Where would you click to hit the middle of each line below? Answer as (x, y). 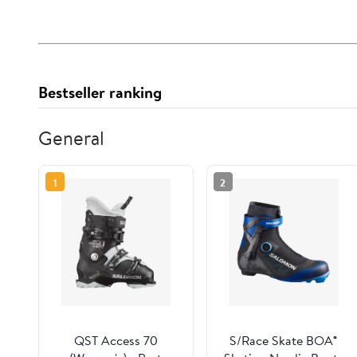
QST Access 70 (116, 341)
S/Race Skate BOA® (284, 341)
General (71, 138)
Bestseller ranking (100, 92)
